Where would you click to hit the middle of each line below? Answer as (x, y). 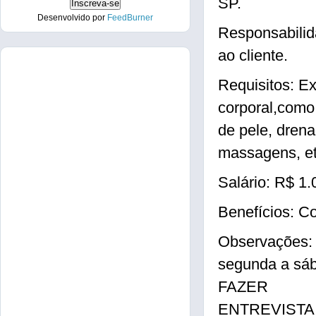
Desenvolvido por (72, 18)
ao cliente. (253, 55)
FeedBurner (130, 18)
